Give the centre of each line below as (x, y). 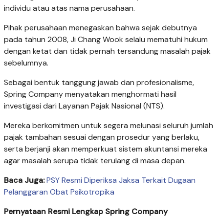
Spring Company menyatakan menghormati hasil (90, 94)
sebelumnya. (26, 63)
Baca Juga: (25, 180)
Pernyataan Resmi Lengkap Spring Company (86, 211)
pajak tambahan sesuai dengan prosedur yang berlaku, (102, 137)
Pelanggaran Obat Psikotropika (59, 192)
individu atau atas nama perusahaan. (69, 8)
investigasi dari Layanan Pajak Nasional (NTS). (84, 106)
